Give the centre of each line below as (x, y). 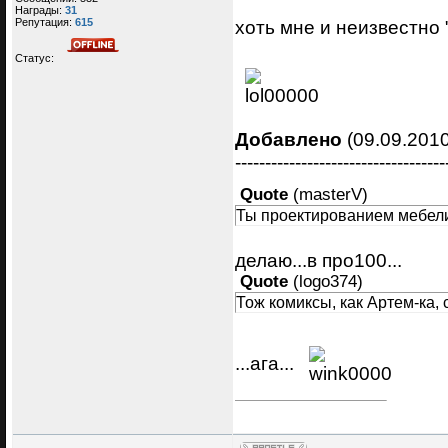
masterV (330, 194)
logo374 (328, 281)
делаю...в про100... (318, 259)
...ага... (267, 363)
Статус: (36, 57)
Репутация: (45, 21)
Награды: (40, 9)
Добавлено (288, 138)
